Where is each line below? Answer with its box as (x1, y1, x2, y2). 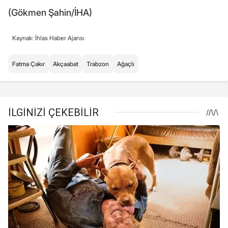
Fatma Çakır (12, 60, 45, 68)
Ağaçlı (117, 60, 134, 68)
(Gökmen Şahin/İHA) (8, 7, 92, 18)
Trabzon (87, 60, 109, 68)
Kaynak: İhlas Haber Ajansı (12, 34, 84, 42)
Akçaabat (53, 60, 78, 68)
